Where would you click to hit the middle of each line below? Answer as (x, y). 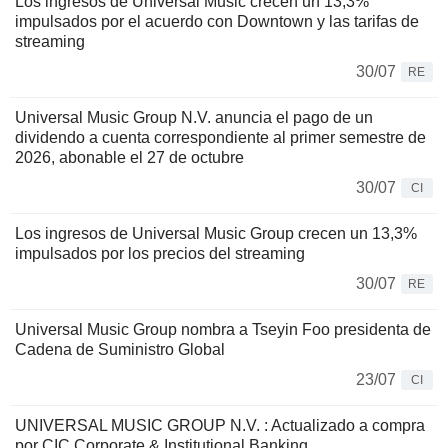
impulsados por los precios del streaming (160, 254)
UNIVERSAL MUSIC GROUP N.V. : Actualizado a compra (220, 426)
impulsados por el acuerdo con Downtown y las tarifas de (217, 22)
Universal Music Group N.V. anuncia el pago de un (194, 118)
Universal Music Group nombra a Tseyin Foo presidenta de (223, 330)
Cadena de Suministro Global (120, 350)
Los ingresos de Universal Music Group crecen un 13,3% (216, 234)
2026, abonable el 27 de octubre (129, 158)
